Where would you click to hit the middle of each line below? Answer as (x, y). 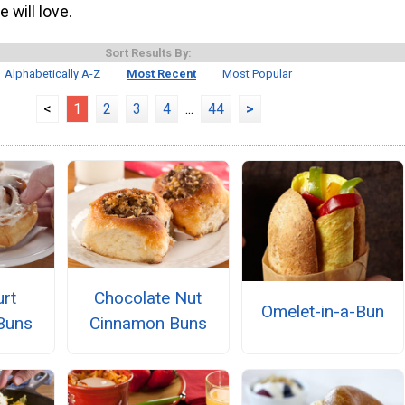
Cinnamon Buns (148, 323)
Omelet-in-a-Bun (323, 311)
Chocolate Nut (148, 297)
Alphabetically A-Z (53, 73)
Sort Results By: (148, 52)
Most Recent (161, 73)
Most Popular (257, 73)
